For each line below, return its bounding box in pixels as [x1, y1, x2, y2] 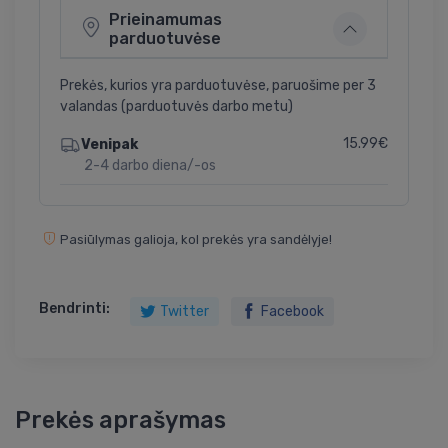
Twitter [160, 302, 209, 320]
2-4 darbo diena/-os [84, 156, 216, 174]
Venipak [80, 135, 138, 153]
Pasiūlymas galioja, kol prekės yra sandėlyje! [60, 231, 332, 247]
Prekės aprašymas [15, 405, 226, 434]
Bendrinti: [39, 299, 110, 317]
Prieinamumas [109, 10, 222, 30]
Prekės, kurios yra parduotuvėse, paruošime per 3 [60, 77, 376, 95]
